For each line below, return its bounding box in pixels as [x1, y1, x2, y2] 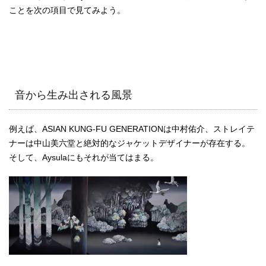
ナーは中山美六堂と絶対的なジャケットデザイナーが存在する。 [9, 138, 250, 148]
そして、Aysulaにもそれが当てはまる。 [9, 153, 159, 162]
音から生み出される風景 [15, 89, 132, 101]
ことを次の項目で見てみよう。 [9, 5, 125, 15]
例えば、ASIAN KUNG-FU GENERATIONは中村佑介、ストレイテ [9, 124, 255, 134]
